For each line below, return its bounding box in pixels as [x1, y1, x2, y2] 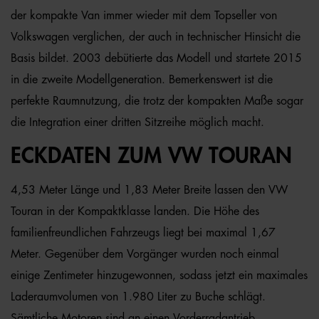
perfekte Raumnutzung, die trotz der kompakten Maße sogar [11, 95, 303, 107]
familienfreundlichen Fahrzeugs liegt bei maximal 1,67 [11, 227, 276, 239]
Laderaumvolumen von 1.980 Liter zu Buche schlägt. [11, 291, 266, 303]
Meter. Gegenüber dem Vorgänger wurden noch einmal [11, 249, 279, 260]
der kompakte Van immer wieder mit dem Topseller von [11, 10, 277, 21]
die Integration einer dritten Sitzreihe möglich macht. [11, 117, 264, 128]
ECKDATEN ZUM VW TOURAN [11, 145, 292, 167]
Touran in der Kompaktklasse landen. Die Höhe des [11, 206, 259, 217]
